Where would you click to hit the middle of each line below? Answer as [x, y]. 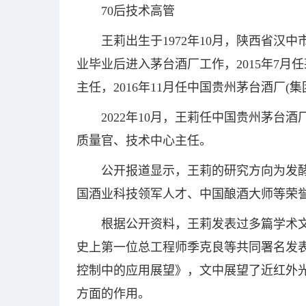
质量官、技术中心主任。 [144, 141]
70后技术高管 [138, 11]
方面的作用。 [113, 294]
